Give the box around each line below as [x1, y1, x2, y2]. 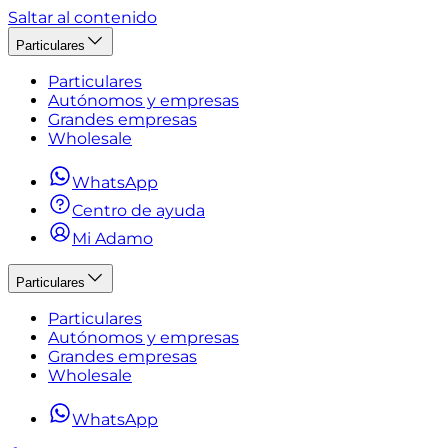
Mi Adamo [72, 229, 153, 248]
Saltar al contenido [8, 8, 157, 27]
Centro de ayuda [72, 201, 205, 220]
